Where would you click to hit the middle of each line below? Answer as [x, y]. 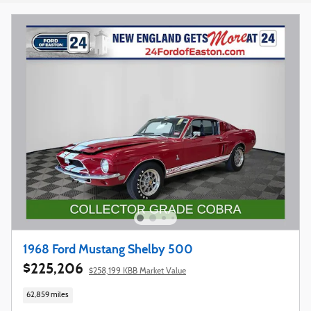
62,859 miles [48, 296]
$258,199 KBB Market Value [137, 271]
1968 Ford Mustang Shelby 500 [108, 249]
